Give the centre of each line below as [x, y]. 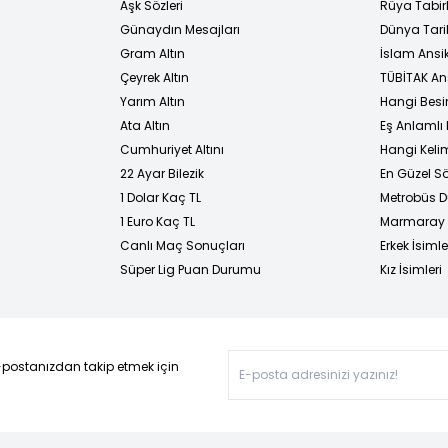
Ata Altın [145, 125]
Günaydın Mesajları [180, 29]
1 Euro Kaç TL [157, 221]
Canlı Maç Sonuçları [182, 245]
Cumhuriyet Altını [172, 149]
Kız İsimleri [411, 269]
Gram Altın [152, 53]
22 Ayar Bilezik [162, 173]
